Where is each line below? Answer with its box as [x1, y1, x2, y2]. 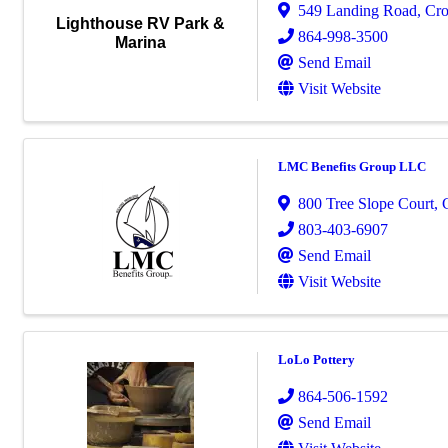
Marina [115, 34, 166, 52]
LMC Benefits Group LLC [278, 158, 426, 174]
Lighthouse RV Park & [56, 15, 225, 33]
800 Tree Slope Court [298, 194, 434, 212]
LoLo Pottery [278, 351, 355, 367]
